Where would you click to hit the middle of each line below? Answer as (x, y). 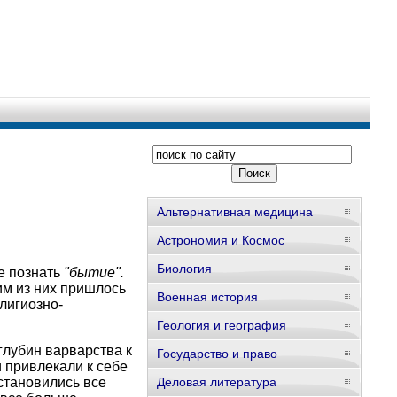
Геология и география (221, 325)
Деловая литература (216, 382)
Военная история (207, 297)
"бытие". (93, 272)
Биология (184, 269)
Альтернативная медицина (234, 212)
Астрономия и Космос (220, 240)
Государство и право (217, 354)
